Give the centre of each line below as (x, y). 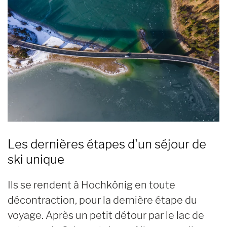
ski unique (36, 160)
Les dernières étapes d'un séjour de (107, 144)
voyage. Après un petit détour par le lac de (106, 216)
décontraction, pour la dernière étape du (102, 200)
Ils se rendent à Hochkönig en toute (91, 185)
